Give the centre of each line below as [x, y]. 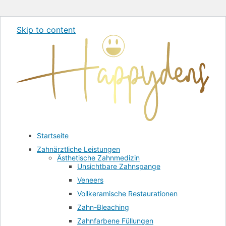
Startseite [53, 136]
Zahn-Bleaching [103, 207]
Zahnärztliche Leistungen [78, 149]
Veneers [90, 180]
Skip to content [46, 30]
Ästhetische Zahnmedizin [98, 158]
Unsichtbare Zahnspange [119, 166]
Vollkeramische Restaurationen [127, 194]
